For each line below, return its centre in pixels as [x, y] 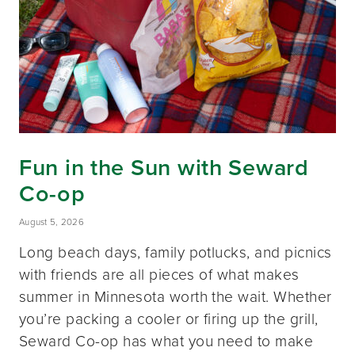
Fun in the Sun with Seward [164, 168]
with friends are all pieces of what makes [159, 274]
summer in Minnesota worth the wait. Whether [176, 296]
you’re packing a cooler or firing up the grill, [169, 319]
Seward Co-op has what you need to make [166, 341]
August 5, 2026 [52, 222]
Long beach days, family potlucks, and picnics [176, 252]
